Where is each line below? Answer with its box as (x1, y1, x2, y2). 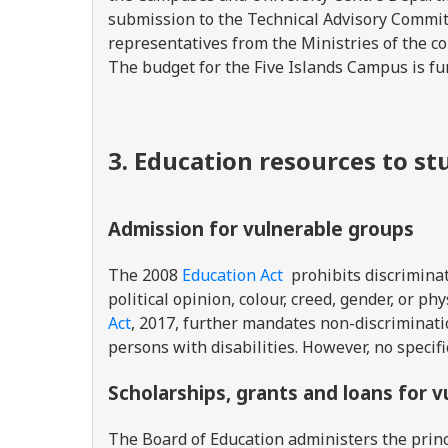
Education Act (182, 264, 283, 286)
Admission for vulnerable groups (108, 216, 414, 241)
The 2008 (108, 264, 182, 286)
